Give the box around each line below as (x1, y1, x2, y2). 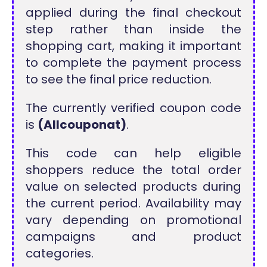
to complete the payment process (26, 54, 241, 71)
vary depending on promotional (26, 212, 241, 228)
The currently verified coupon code (26, 100, 241, 116)
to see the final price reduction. (26, 71, 212, 88)
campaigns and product (26, 228, 241, 245)
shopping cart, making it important (26, 38, 241, 54)
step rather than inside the (26, 21, 241, 38)
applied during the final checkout (26, 4, 241, 21)
